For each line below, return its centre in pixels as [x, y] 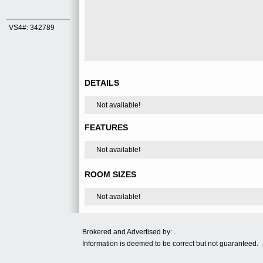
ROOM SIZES [110, 174]
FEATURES [106, 127]
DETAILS [102, 83]
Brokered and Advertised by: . [131, 232]
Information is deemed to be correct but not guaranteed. [170, 244]
